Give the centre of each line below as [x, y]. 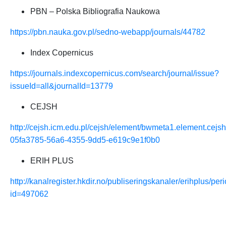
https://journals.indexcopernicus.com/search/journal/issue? [115, 73]
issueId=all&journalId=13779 [62, 86]
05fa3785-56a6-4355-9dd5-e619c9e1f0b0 [85, 140]
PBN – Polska [56, 11]
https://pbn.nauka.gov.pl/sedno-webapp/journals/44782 [108, 32]
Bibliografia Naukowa [122, 11]
